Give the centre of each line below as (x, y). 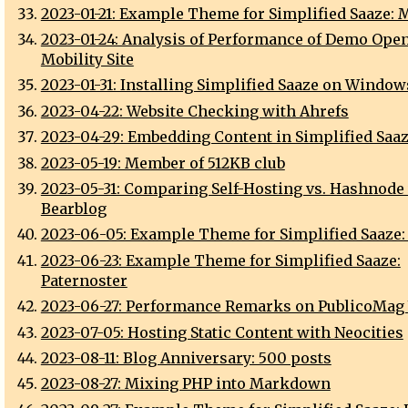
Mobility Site (87, 60)
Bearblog (73, 209)
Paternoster (84, 280)
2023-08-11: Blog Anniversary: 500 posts (186, 358)
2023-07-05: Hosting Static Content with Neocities (222, 332)
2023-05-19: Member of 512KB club (163, 163)
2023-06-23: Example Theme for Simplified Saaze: (220, 260)
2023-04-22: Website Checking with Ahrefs (194, 111)
